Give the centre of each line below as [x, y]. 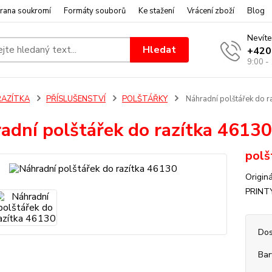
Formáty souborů [95, 11]
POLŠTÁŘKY [144, 99]
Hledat [160, 49]
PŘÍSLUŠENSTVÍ [76, 99]
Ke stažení [156, 11]
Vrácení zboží [211, 11]
